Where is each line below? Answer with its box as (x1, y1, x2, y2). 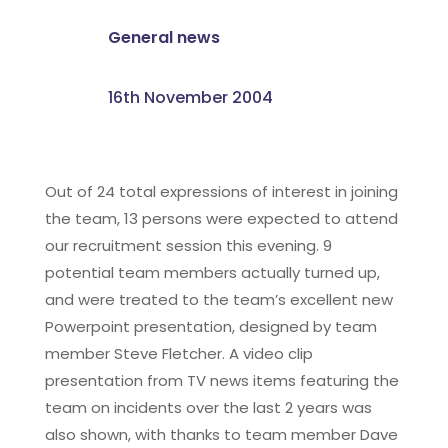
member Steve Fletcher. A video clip (44, 342, 313, 364)
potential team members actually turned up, (44, 261, 380, 283)
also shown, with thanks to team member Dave (44, 423, 398, 445)
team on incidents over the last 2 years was (44, 396, 372, 418)
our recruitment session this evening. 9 (44, 234, 332, 256)
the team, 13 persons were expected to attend (44, 207, 398, 229)
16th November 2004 (107, 85, 273, 109)
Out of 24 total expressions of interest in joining (44, 180, 398, 202)
